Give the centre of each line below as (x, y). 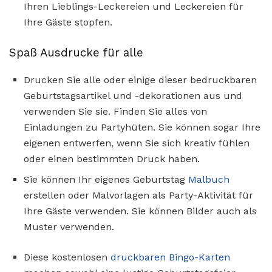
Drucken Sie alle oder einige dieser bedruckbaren (140, 80)
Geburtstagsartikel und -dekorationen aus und (133, 95)
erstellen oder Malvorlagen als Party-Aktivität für (138, 195)
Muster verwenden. (69, 226)
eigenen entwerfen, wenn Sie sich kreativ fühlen (137, 143)
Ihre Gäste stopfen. (68, 22)
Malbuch (209, 179)
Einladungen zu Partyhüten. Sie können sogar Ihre (142, 127)
